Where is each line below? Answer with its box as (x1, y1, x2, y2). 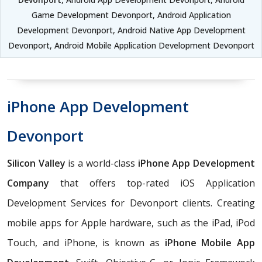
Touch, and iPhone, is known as (7, 236, 165, 250)
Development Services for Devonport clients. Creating (7, 196, 255, 210)
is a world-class (65, 157, 138, 170)
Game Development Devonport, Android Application (31, 9, 231, 21)
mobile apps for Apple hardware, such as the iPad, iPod (7, 216, 255, 230)
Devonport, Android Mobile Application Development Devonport (8, 40, 254, 51)
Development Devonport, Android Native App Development (16, 25, 246, 36)
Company (7, 177, 49, 190)
